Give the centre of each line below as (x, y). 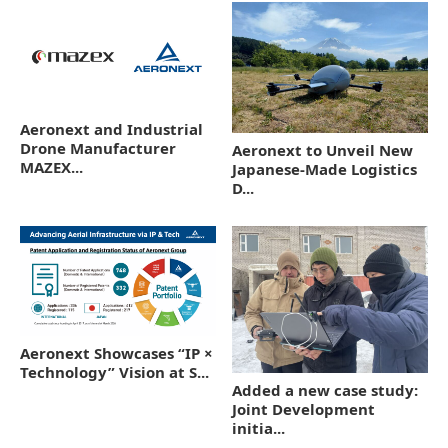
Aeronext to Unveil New (322, 149)
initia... (258, 427)
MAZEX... (51, 167)
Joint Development (303, 408)
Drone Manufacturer (98, 148)
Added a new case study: (325, 389)
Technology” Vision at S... (114, 371)
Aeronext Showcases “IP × (116, 352)
